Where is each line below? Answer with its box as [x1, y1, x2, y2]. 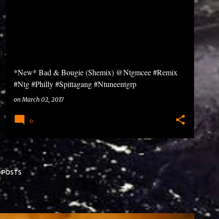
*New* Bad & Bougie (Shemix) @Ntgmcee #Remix [14, 67, 177, 77]
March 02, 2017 [22, 96, 64, 103]
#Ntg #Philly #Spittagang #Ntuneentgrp [14, 79, 136, 89]
